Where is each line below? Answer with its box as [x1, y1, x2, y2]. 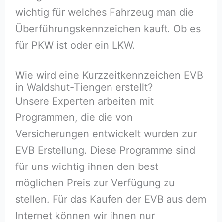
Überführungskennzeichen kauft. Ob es [15, 22, 201, 35]
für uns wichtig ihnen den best [15, 161, 158, 172]
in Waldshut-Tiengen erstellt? [15, 81, 153, 93]
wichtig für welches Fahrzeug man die [15, 6, 194, 18]
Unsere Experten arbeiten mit [15, 95, 154, 107]
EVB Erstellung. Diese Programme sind [15, 144, 195, 156]
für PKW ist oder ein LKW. [15, 39, 135, 51]
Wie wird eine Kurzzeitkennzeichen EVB [15, 69, 203, 81]
